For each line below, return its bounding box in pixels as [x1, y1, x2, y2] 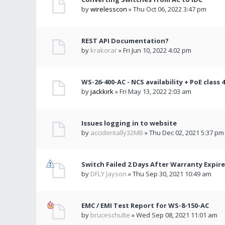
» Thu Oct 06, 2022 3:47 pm [127, 5, 206, 14]
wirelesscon [90, 5, 127, 14]
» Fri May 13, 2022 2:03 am [114, 87, 191, 96]
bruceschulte [90, 210, 130, 219]
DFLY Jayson [90, 169, 127, 178]
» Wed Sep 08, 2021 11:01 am [130, 210, 217, 219]
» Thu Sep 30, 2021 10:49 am [127, 169, 211, 178]
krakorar [90, 46, 117, 55]
